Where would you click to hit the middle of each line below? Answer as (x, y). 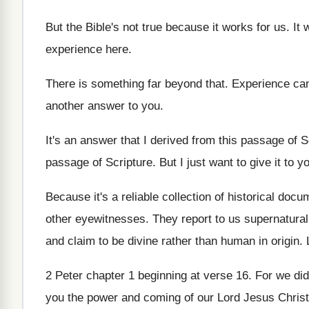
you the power (82, 298)
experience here (87, 49)
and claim (70, 241)
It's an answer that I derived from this (141, 140)
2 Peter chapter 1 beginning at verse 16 (147, 276)
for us (271, 27)
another (65, 106)
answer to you (124, 106)
